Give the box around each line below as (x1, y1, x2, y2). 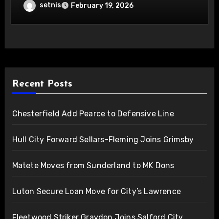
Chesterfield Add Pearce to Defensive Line (12, 109, 174, 118)
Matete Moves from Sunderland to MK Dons (12, 160, 175, 170)
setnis (40, 1, 62, 10)
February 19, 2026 (71, 1, 134, 10)
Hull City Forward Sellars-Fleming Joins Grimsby (12, 134, 194, 144)
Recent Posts (12, 79, 72, 89)
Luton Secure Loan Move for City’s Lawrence (12, 186, 181, 196)
